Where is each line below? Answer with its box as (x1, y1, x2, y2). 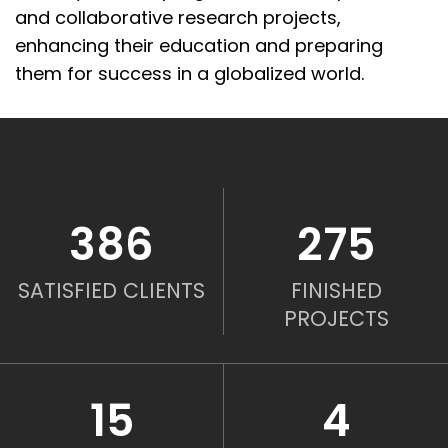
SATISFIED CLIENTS (18, 276, 205, 305)
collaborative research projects (55, 5, 337, 30)
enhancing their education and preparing (15, 33, 383, 58)
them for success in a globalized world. (15, 61, 364, 86)
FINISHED (290, 276, 382, 305)
